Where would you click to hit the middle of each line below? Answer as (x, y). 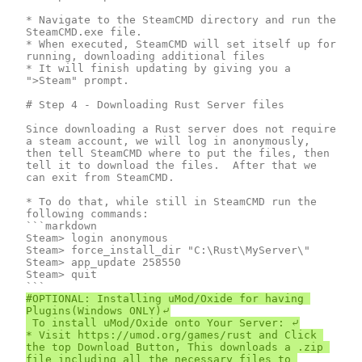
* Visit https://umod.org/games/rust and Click (171, 335)
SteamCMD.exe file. (84, 32)
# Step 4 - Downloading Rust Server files (155, 104)
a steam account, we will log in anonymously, (168, 141)
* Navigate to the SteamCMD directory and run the (181, 19)
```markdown (61, 225)
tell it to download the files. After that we (171, 165)
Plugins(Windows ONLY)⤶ (98, 310)
